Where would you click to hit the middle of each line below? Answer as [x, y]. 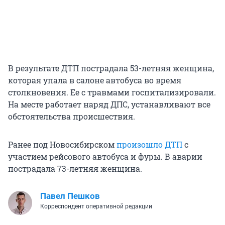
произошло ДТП [149, 145]
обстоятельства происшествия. [72, 117]
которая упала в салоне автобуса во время [95, 80]
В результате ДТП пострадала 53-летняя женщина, [111, 68]
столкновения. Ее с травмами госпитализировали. [112, 92]
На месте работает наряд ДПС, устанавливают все [109, 104]
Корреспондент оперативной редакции [96, 207]
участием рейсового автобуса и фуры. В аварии [105, 157]
